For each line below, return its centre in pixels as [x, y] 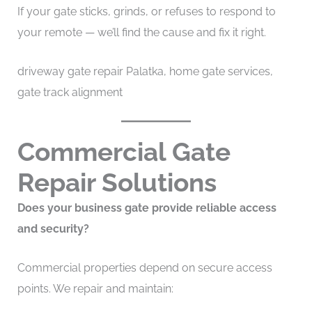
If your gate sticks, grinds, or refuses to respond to [146, 11]
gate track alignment [70, 92]
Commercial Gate [124, 152]
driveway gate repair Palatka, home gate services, [145, 71]
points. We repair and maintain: [95, 288]
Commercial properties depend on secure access [145, 267]
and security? [53, 229]
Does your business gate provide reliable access [147, 208]
